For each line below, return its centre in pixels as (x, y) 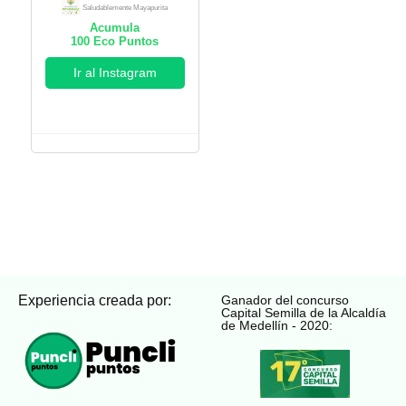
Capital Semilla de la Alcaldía (304, 312)
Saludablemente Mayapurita (126, 7)
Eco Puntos (125, 41)
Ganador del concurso (285, 300)
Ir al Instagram (115, 72)
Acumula (115, 27)
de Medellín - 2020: (277, 325)
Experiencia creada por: (95, 300)
